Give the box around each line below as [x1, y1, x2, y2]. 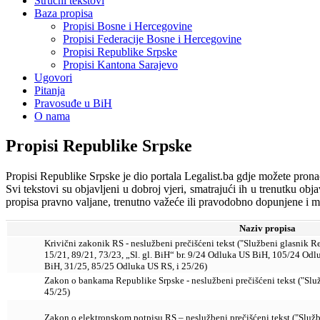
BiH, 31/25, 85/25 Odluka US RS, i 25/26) [44, 261, 207, 272]
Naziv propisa [239, 223, 296, 234]
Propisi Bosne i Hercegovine [63, 19, 192, 32]
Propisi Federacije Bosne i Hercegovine [63, 32, 241, 45]
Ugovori [34, 71, 72, 84]
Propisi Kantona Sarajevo [63, 58, 178, 71]
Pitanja [34, 84, 65, 96]
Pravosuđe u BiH [34, 96, 112, 109]
